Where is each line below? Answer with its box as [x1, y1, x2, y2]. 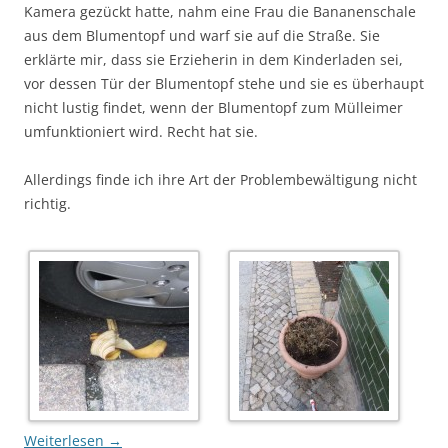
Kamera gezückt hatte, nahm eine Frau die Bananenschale [24, 2, 416, 21]
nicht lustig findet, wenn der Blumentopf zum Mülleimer [24, 98, 403, 117]
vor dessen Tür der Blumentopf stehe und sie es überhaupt [24, 74, 424, 93]
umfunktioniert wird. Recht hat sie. [24, 122, 258, 141]
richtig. [24, 194, 71, 213]
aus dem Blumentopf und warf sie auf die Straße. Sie [24, 26, 380, 45]
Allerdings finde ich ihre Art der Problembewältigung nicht [24, 170, 417, 189]
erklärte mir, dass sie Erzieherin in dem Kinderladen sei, [24, 50, 403, 69]
